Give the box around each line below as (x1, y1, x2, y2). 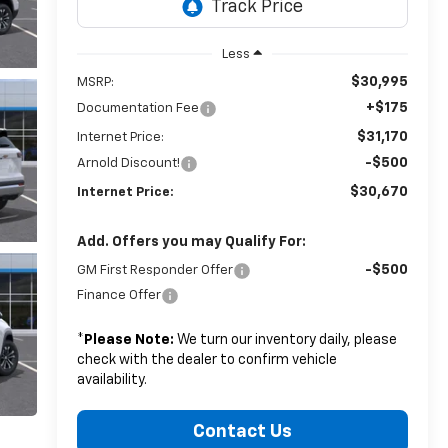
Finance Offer (76, 288, 161, 302)
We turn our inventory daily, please (173, 332, 397, 347)
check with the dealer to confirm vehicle (76, 352, 337, 367)
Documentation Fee (76, 101, 199, 115)
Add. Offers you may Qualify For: (76, 234, 306, 249)
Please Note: (83, 332, 174, 347)
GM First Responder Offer (76, 263, 233, 277)
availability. (76, 372, 147, 387)
